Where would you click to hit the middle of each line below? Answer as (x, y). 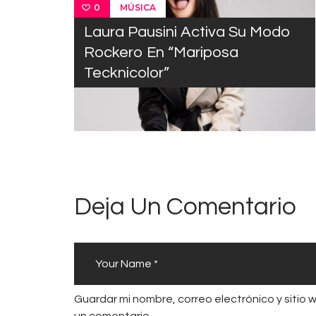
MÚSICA (138, 8)
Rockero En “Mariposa (161, 53)
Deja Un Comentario (185, 206)
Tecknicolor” (127, 73)
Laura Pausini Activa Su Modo (187, 32)
